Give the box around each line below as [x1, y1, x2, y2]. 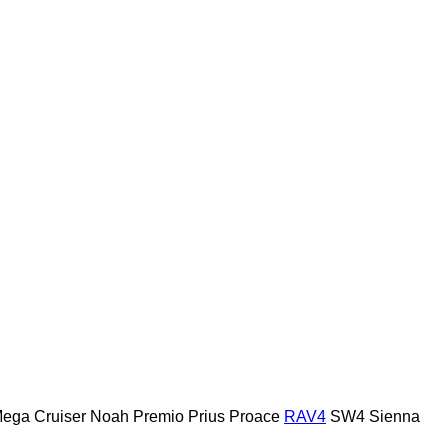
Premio [133, 407, 184, 425]
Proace [229, 407, 280, 425]
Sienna [369, 407, 420, 425]
